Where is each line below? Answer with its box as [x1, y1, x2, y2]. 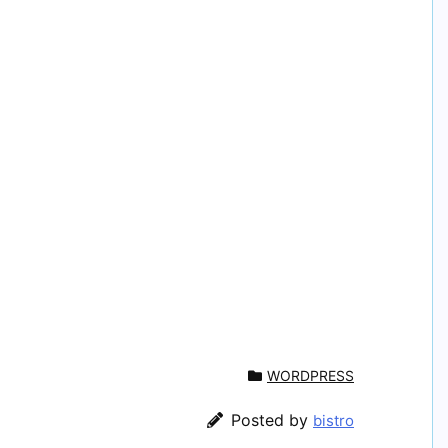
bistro [313, 410, 354, 430]
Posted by [231, 409, 313, 430]
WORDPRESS [267, 366, 354, 384]
